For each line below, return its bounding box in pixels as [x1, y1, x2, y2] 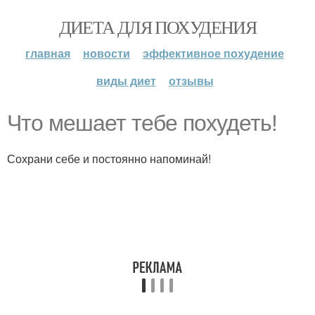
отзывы [168, 72, 214, 89]
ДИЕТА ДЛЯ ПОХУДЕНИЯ [58, 15, 257, 39]
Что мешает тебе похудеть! [7, 110, 277, 136]
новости [83, 45, 130, 61]
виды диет [96, 72, 156, 89]
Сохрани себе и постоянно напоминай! [7, 150, 211, 167]
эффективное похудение [143, 45, 284, 61]
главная [25, 45, 70, 61]
